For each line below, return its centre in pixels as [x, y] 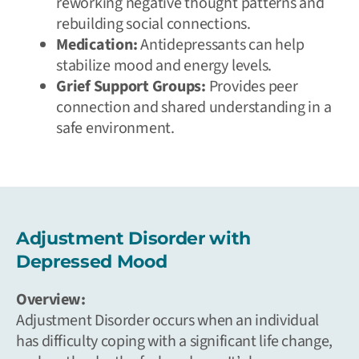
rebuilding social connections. [153, 24]
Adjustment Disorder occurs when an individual [167, 320]
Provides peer [252, 86]
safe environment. [115, 128]
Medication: [97, 44]
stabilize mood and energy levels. [164, 65]
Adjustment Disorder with [134, 238]
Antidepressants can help [221, 44]
